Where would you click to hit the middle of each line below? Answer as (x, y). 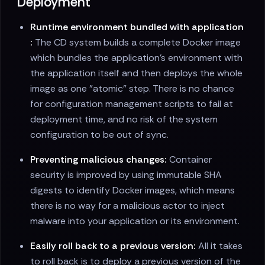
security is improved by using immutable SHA (126, 175)
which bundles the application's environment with (137, 58)
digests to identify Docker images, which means (133, 190)
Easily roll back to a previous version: (113, 246)
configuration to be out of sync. (100, 135)
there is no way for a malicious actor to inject (128, 206)
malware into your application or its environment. (135, 221)
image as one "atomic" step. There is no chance (132, 89)
